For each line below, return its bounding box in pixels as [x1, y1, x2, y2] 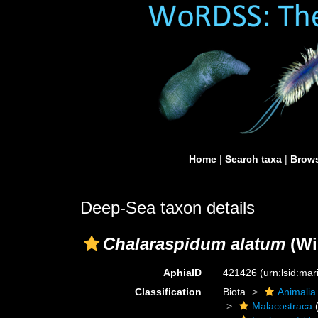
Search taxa [225, 153, 282, 165]
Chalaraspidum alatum [103, 234, 285, 253]
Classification [135, 286, 202, 297]
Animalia [278, 286, 317, 297]
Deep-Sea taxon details [80, 198, 255, 217]
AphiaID [163, 267, 202, 278]
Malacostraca [252, 300, 313, 312]
